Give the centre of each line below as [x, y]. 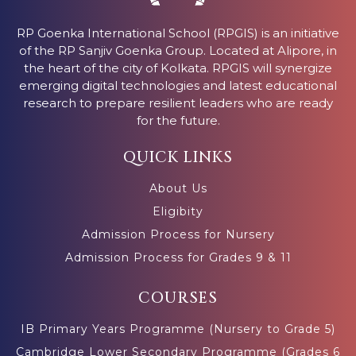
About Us [178, 188]
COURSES [178, 298]
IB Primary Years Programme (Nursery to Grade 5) [178, 329]
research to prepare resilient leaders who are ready [178, 103]
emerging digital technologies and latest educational [178, 85]
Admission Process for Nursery [178, 234]
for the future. [178, 120]
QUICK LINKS [178, 157]
